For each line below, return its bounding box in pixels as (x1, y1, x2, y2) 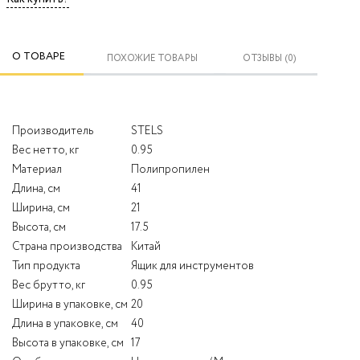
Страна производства (12, 238, 122, 255)
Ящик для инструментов (131, 257, 254, 274)
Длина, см (12, 180, 60, 197)
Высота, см (12, 219, 66, 235)
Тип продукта (12, 257, 80, 274)
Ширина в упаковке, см (12, 296, 128, 313)
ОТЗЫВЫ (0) (242, 51, 297, 66)
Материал (12, 161, 62, 178)
